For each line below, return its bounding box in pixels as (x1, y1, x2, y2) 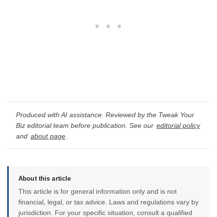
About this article (18, 175, 71, 183)
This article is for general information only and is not (18, 187, 177, 196)
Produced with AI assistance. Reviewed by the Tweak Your (16, 110, 194, 119)
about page (31, 132, 65, 140)
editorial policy (156, 121, 200, 129)
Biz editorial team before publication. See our (16, 121, 155, 129)
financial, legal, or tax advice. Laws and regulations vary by (18, 198, 199, 206)
